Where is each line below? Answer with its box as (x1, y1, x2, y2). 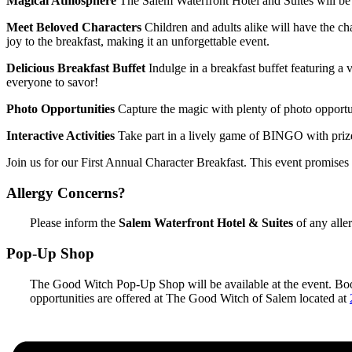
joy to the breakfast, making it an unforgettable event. (6, 34, 269, 48)
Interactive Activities (6, 128, 115, 142)
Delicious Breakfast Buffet (6, 60, 145, 75)
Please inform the (30, 216, 119, 230)
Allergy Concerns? (6, 184, 126, 201)
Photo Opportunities (6, 101, 115, 115)
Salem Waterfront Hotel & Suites (119, 216, 293, 230)
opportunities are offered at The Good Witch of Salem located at (30, 291, 350, 305)
